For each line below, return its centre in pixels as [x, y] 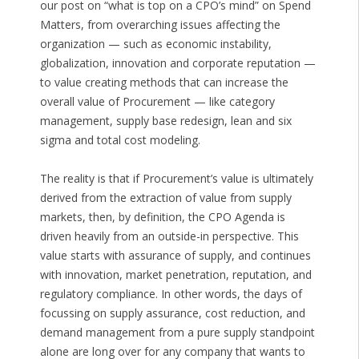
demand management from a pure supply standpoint [177, 333]
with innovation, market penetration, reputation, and [175, 275]
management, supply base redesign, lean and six [165, 121]
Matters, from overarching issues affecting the [160, 25]
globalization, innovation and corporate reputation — [177, 63]
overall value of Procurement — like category [157, 102]
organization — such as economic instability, [155, 44]
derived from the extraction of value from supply [165, 198]
